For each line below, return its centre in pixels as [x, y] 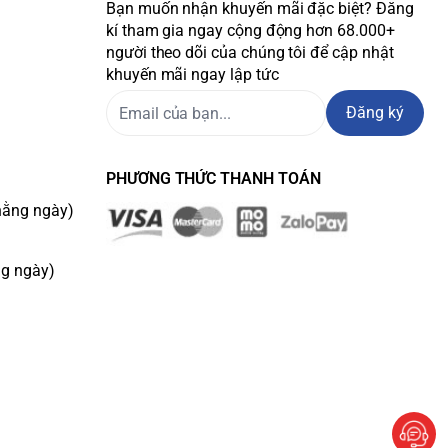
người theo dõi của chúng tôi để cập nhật [250, 52]
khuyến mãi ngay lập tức [192, 74]
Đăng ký [375, 112]
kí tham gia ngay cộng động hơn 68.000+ [250, 30]
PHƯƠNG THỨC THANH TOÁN [213, 178]
